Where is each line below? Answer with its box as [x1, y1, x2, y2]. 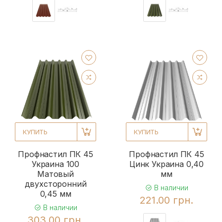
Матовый [37, 168, 74, 179]
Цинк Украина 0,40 [129, 159, 204, 169]
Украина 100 [31, 159, 80, 169]
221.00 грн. [140, 194, 193, 206]
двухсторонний [24, 178, 87, 189]
